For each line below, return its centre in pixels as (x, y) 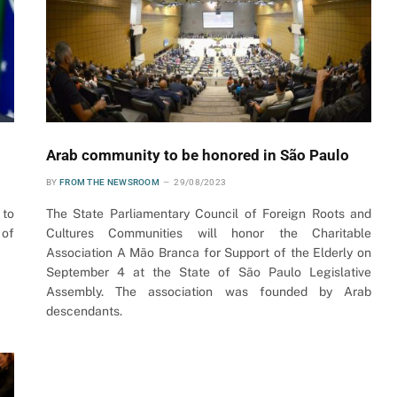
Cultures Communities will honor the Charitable (209, 234)
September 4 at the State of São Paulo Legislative (209, 272)
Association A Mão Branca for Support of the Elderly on (209, 253)
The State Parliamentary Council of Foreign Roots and (209, 214)
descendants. (84, 311)
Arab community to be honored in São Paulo (198, 156)
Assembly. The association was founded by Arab (209, 292)
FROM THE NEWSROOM (109, 183)
